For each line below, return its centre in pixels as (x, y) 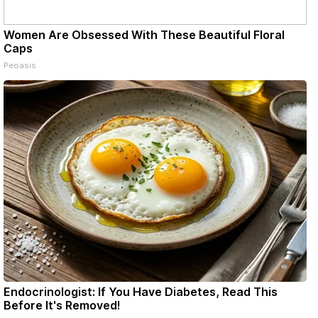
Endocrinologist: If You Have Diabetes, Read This (141, 292)
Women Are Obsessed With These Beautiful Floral (144, 35)
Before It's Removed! (62, 305)
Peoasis (20, 65)
